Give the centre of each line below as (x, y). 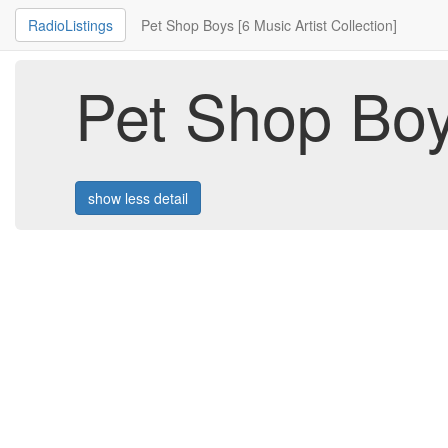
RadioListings (70, 25)
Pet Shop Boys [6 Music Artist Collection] (269, 25)
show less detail (138, 197)
